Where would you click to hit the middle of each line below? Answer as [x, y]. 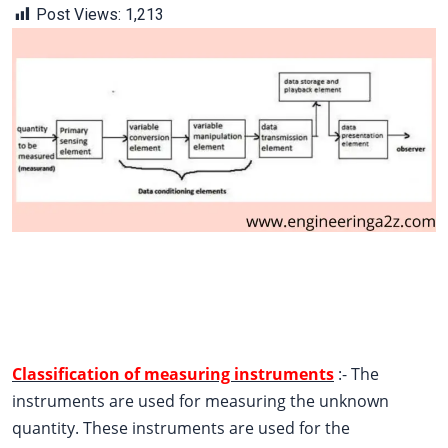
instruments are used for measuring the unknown [200, 400]
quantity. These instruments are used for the [181, 427]
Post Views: [78, 14]
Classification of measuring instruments [173, 373]
